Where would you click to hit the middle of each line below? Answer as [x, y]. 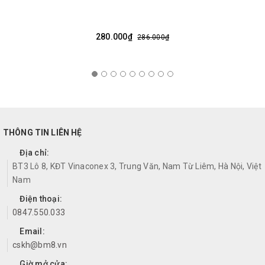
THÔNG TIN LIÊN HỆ [43, 132]
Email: [31, 231]
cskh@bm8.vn [40, 245]
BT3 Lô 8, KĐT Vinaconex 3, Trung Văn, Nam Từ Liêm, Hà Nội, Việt [137, 166]
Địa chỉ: [34, 152]
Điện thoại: [40, 198]
